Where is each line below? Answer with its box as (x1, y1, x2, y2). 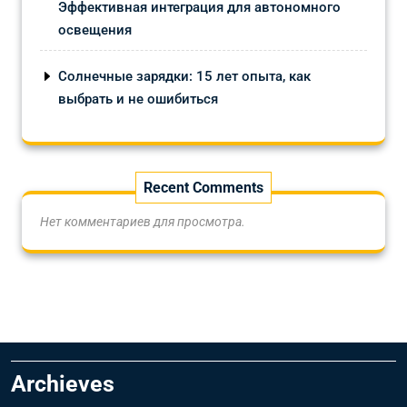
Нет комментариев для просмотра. (40, 213, 245, 229)
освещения (58, 21, 132, 38)
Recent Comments (144, 178, 263, 196)
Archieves (11, 370, 114, 397)
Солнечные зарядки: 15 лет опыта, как (58, 67, 311, 84)
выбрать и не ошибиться (58, 90, 218, 107)
